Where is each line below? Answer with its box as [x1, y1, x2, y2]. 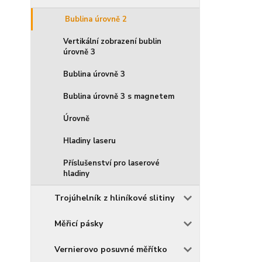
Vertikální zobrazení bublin [63, 36, 161, 47]
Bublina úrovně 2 [65, 14, 127, 25]
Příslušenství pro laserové [63, 158, 160, 169]
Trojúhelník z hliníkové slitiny [54, 192, 174, 204]
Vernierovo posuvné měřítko [54, 244, 167, 256]
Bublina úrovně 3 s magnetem [63, 91, 174, 102]
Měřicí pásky [54, 218, 103, 230]
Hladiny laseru [63, 136, 116, 147]
